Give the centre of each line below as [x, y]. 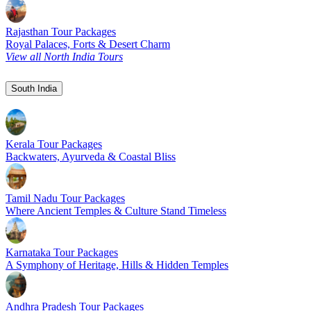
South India [34, 88]
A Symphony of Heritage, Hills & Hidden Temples [117, 265]
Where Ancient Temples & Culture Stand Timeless [116, 211]
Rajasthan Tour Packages [61, 31]
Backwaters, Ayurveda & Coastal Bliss [91, 157]
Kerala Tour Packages [54, 144]
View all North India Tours [64, 56]
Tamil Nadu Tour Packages [65, 199]
